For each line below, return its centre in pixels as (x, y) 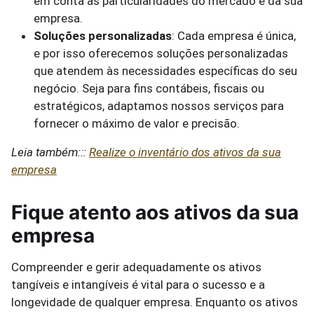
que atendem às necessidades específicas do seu (165, 71)
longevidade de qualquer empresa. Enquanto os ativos (155, 302)
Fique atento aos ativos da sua (155, 212)
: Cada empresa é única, (234, 36)
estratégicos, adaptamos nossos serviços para (159, 106)
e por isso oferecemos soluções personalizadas (161, 53)
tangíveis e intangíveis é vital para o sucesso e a (138, 285)
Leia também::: (50, 152)
